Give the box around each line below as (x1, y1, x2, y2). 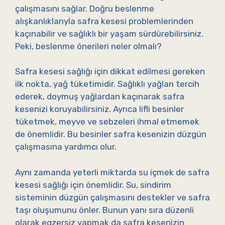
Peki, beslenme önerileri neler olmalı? (15, 41, 162, 51)
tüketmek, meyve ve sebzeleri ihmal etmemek (15, 117, 199, 127)
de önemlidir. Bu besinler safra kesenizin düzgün (15, 129, 206, 140)
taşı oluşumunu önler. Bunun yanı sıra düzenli (15, 204, 194, 215)
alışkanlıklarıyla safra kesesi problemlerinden (15, 16, 193, 26)
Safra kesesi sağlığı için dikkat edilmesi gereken (15, 66, 205, 77)
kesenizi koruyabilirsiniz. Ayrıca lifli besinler (15, 104, 184, 115)
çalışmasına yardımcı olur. (15, 142, 117, 152)
